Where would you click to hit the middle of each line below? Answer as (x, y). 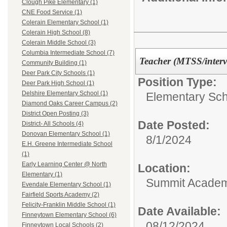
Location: (164, 168)
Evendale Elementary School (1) (66, 185)
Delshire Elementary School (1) (65, 93)
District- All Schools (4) (53, 124)
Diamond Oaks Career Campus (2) (70, 104)
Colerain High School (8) (56, 33)
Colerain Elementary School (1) (65, 23)
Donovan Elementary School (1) (66, 134)
